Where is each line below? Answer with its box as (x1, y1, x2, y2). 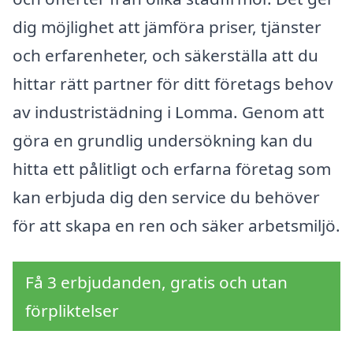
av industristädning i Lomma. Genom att (13, 101, 325, 124)
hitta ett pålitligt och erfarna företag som (13, 158, 331, 180)
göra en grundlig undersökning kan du (13, 129, 313, 152)
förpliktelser (25, 299, 119, 321)
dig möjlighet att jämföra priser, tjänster (13, 16, 321, 39)
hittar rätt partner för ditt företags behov (13, 72, 333, 95)
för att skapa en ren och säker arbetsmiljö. (13, 214, 340, 237)
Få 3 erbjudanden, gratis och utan (25, 270, 288, 293)
